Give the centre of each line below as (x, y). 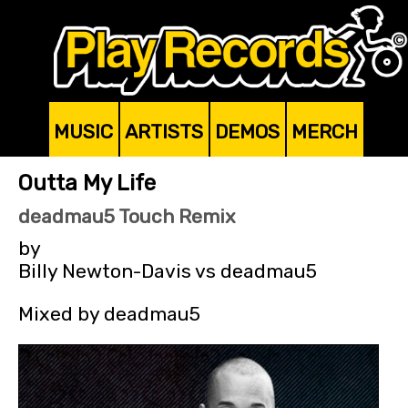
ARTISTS (164, 132)
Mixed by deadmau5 (109, 313)
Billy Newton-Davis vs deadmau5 (168, 271)
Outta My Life (87, 184)
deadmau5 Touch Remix (127, 217)
